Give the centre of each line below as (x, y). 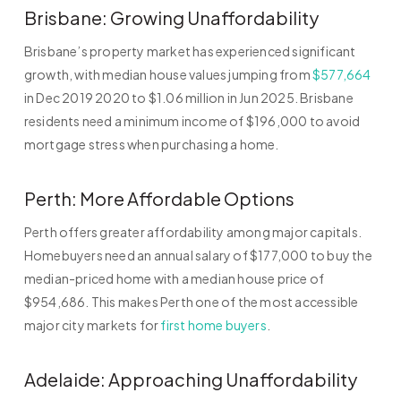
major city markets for (92, 325)
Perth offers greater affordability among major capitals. (193, 232)
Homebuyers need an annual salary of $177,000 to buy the (198, 256)
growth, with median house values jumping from (168, 75)
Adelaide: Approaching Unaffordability (190, 380)
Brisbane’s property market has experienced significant (190, 51)
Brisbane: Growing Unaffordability (171, 18)
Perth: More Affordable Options (159, 199)
